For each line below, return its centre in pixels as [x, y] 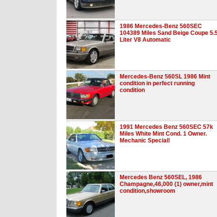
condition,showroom [147, 191]
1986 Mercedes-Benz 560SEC [161, 26]
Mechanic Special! [145, 140]
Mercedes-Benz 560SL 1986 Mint [165, 76]
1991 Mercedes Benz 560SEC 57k [166, 127]
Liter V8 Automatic [145, 39]
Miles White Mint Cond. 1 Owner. [163, 133]
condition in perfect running [157, 83]
